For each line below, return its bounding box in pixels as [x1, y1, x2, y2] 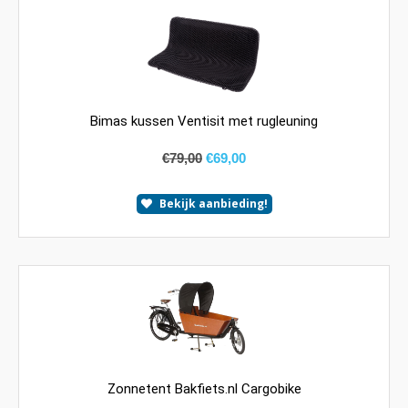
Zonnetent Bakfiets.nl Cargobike [107, 380, 301, 397]
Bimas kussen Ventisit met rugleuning [90, 113, 318, 130]
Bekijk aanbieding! [158, 195, 268, 211]
